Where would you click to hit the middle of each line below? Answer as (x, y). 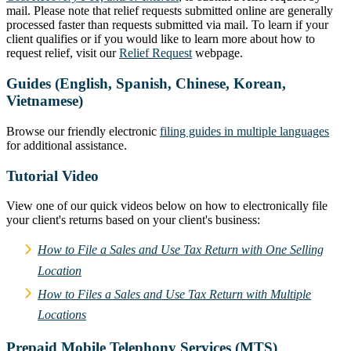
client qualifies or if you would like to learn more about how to (161, 39)
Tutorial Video (52, 175)
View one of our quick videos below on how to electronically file (167, 206)
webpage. (217, 53)
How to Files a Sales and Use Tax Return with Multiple (174, 294)
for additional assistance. (67, 145)
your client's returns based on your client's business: (133, 220)
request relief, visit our (63, 53)
